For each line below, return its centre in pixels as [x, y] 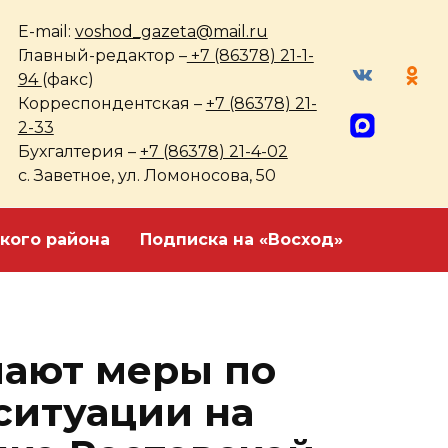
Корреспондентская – [111, 103]
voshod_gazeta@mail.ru [171, 31]
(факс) [67, 79]
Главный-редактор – [102, 55]
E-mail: [46, 31]
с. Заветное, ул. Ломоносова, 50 [146, 175]
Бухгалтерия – [78, 151]
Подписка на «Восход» [241, 239]
